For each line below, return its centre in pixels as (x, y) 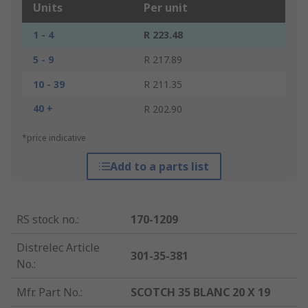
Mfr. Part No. (48, 293)
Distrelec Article (58, 248)
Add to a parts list (159, 167)
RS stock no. (47, 220)
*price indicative (54, 138)
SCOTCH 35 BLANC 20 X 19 (201, 293)
